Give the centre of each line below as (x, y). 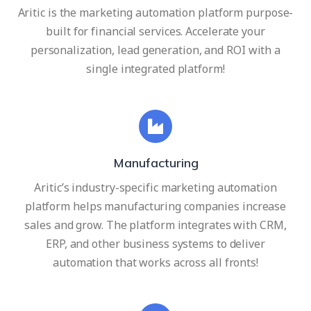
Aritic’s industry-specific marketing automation (155, 187)
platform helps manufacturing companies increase (155, 206)
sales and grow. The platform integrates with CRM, (155, 225)
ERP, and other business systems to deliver (155, 243)
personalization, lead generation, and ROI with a (155, 50)
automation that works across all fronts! (155, 262)
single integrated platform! (155, 68)
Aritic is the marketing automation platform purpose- (155, 12)
